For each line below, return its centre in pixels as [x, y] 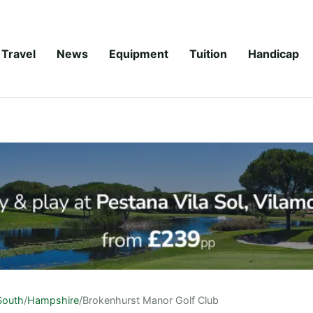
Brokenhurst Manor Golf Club [151, 300]
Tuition [208, 53]
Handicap [274, 53]
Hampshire [53, 300]
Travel [19, 53]
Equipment [139, 53]
